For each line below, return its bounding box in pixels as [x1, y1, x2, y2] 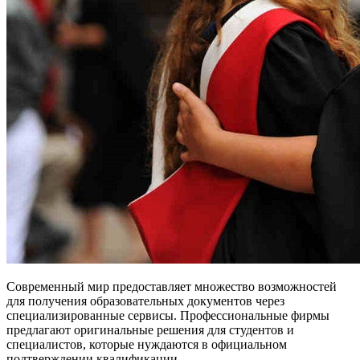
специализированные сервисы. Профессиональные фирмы [6, 308, 329, 322]
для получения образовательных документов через [6, 293, 284, 308]
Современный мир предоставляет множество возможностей [6, 279, 337, 293]
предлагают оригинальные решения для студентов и [6, 322, 294, 337]
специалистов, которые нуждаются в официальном [6, 337, 287, 351]
